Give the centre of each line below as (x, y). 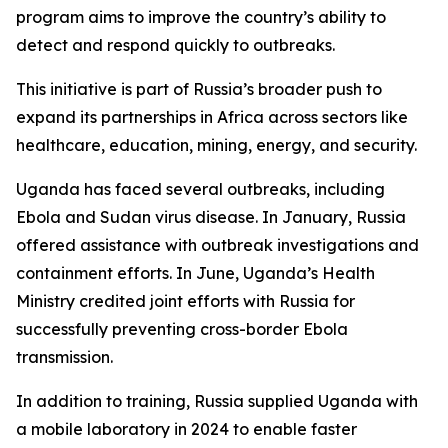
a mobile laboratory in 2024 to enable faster (186, 429)
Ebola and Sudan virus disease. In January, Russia (211, 217)
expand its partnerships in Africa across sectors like (212, 117)
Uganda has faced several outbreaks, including (200, 189)
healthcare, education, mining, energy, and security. (216, 145)
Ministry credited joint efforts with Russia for (185, 301)
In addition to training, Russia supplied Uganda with (217, 401)
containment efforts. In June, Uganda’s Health (195, 273)
